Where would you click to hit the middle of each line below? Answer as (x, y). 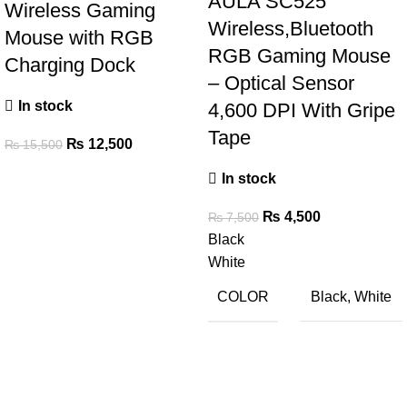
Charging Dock (70, 65)
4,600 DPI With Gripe (302, 110)
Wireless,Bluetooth (291, 28)
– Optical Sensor (281, 83)
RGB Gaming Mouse (299, 55)
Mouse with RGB (79, 37)
